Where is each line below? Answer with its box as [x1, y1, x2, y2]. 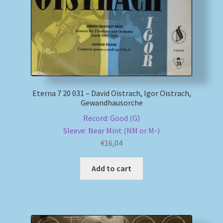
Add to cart [92, 163, 131, 173]
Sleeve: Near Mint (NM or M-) [63, 125, 160, 136]
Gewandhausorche [80, 98, 143, 108]
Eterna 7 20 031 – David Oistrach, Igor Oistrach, [32, 88, 191, 99]
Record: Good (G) [83, 113, 140, 123]
